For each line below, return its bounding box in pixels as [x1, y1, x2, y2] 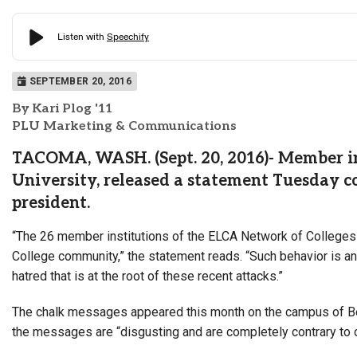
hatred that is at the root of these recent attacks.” [12, 268, 283, 284]
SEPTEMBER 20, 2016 [26, 75, 132, 87]
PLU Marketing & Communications [12, 118, 237, 134]
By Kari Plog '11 [12, 100, 112, 116]
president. [12, 193, 90, 213]
